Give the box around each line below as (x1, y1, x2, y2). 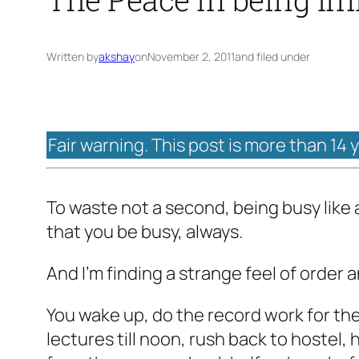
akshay (99, 49, 135, 65)
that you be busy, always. (46, 220, 243, 244)
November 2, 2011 (147, 49, 235, 65)
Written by (46, 49, 99, 65)
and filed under (235, 49, 310, 65)
